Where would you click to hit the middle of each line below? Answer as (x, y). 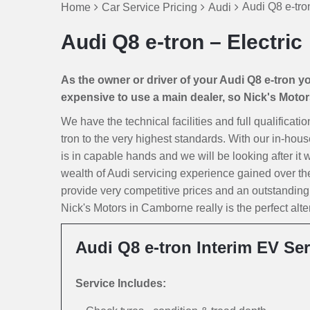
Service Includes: (121, 283)
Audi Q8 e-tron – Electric (182, 42)
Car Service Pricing (149, 7)
